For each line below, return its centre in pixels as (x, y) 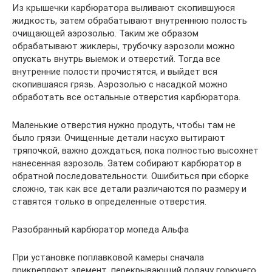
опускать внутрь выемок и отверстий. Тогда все (116, 59)
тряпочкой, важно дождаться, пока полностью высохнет (135, 150)
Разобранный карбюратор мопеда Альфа (100, 229)
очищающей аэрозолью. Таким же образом (105, 33)
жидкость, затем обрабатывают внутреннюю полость (130, 20)
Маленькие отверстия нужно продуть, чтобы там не (124, 125)
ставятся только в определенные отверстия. (109, 201)
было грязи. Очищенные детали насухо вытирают (119, 138)
